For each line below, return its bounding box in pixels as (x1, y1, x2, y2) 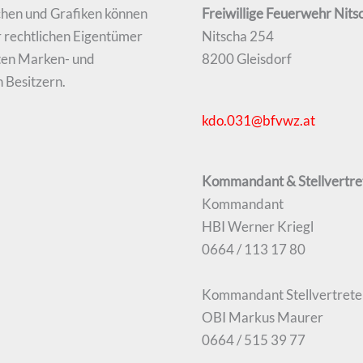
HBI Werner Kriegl (202, 218, 314, 236)
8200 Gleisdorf (202, 50, 292, 68)
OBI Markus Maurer (202, 309, 323, 327)
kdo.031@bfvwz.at (202, 111, 315, 129)
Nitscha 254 (202, 28, 274, 45)
